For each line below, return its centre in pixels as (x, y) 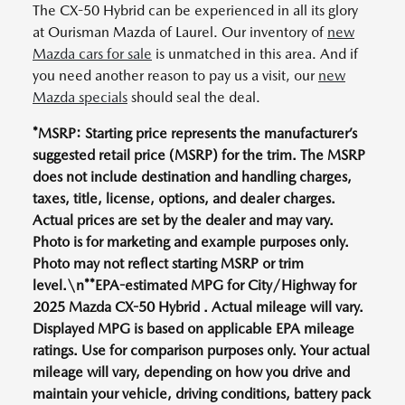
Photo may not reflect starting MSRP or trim (168, 263)
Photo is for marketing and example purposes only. (191, 241)
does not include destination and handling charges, (192, 176)
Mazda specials (80, 97)
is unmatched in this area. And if (255, 53)
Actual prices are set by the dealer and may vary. (183, 220)
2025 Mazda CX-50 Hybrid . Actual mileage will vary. (198, 306)
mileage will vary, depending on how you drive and (191, 372)
